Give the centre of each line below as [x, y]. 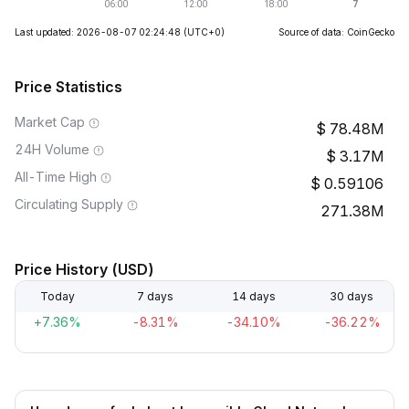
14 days [253, 296]
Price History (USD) [84, 269]
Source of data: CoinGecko [336, 32]
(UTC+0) [204, 32]
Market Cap [50, 122]
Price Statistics [68, 87]
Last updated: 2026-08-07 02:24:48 [98, 32]
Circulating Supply [69, 204]
